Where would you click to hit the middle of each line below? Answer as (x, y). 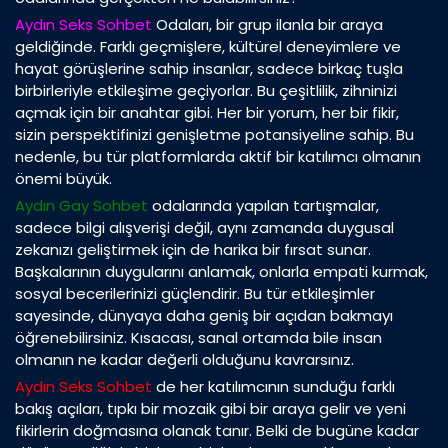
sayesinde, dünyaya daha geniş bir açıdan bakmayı (204, 316)
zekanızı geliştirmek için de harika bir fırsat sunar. (193, 250)
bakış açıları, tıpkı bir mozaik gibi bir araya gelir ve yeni (210, 409)
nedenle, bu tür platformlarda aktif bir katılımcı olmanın (218, 157)
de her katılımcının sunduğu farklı (273, 387)
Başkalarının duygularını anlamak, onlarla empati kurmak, (221, 272)
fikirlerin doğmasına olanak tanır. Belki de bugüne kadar (217, 431)
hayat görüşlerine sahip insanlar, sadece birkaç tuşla (209, 69)
